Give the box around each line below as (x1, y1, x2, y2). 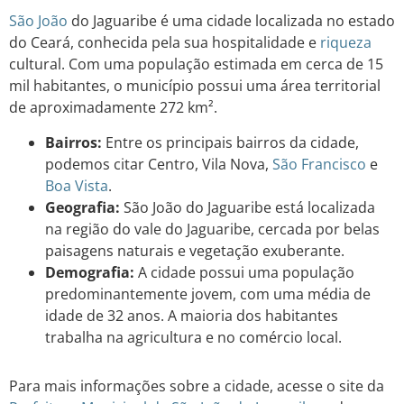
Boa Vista (45, 175, 108, 196)
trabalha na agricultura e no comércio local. (45, 326, 342, 347)
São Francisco (272, 153, 366, 174)
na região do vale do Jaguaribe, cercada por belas (45, 218, 380, 239)
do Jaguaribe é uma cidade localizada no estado (68, 11, 395, 32)
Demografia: (45, 262, 134, 282)
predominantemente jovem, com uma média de (45, 283, 371, 304)
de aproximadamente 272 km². (9, 97, 217, 118)
